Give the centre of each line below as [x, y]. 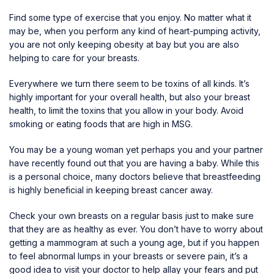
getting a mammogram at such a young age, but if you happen [134, 242]
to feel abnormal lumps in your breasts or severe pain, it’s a [128, 256]
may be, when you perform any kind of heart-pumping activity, [135, 31]
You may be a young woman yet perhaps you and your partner [136, 149]
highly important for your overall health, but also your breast [130, 97]
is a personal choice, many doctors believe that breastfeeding [135, 176]
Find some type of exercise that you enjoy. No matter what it [130, 17]
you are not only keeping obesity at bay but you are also [124, 44]
